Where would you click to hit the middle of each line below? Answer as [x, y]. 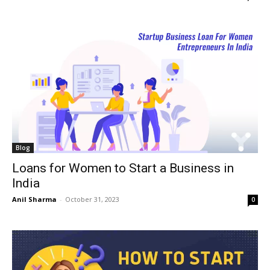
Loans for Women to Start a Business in [123, 168]
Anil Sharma [34, 199]
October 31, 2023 [92, 199]
